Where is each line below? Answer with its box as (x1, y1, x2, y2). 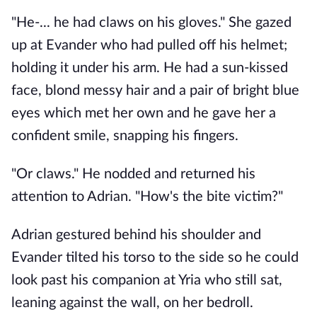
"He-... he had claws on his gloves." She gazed (11, 16, 292, 30)
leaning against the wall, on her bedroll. (11, 296, 257, 310)
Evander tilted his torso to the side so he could (11, 250, 299, 265)
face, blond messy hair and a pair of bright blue (11, 83, 299, 98)
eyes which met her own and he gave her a (11, 106, 276, 120)
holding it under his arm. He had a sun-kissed (11, 61, 288, 75)
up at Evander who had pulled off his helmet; (11, 38, 287, 52)
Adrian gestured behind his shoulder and (11, 228, 261, 242)
